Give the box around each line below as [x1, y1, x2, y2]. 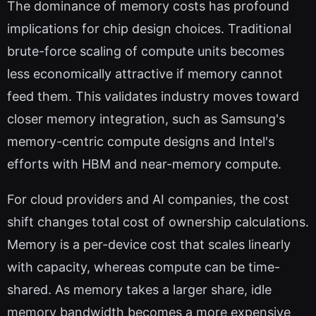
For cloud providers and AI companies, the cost [7, 192, 289, 207]
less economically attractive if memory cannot [7, 66, 283, 82]
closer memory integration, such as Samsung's [7, 111, 285, 127]
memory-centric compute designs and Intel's [7, 134, 274, 150]
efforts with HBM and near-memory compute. [7, 157, 281, 172]
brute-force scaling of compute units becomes [7, 44, 284, 59]
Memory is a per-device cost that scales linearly [7, 237, 291, 253]
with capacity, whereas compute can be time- [7, 260, 280, 275]
